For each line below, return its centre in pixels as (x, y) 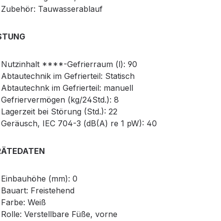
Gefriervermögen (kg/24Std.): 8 (60, 100)
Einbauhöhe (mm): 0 (39, 179)
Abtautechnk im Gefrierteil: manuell (67, 88)
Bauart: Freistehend (38, 191)
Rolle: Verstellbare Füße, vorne (59, 214)
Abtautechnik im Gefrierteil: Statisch (68, 76)
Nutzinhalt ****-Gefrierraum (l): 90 (69, 64)
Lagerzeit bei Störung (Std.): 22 (59, 112)
